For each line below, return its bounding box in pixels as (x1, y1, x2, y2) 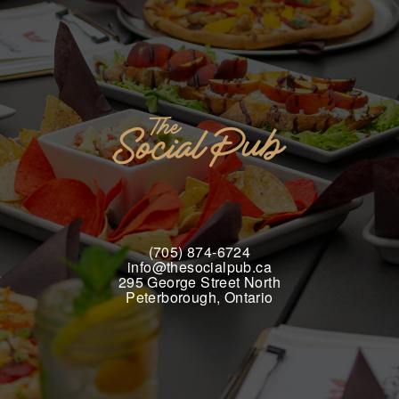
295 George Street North (118, 272, 281, 292)
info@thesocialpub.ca (126, 256, 272, 277)
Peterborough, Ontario (126, 287, 273, 307)
